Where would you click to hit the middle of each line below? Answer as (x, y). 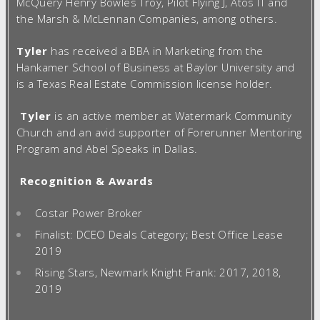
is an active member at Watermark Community (172, 115)
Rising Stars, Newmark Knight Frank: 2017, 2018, (158, 272)
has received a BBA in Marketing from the (156, 50)
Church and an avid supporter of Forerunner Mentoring (159, 132)
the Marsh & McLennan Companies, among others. (147, 18)
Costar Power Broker (89, 212)
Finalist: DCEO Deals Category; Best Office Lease (159, 234)
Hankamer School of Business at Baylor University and (156, 67)
